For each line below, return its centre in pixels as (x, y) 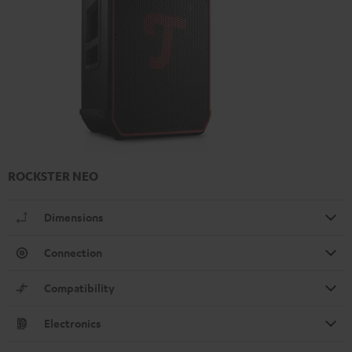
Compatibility (79, 288)
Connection (73, 253)
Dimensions (74, 218)
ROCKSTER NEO (53, 176)
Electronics (73, 324)
